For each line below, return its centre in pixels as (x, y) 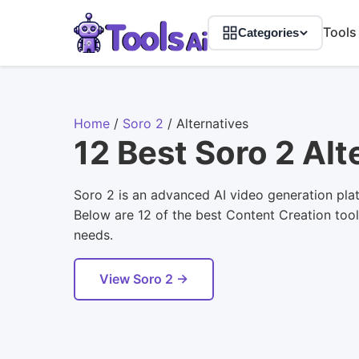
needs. (93, 234)
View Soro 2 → (144, 278)
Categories (268, 33)
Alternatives (212, 123)
